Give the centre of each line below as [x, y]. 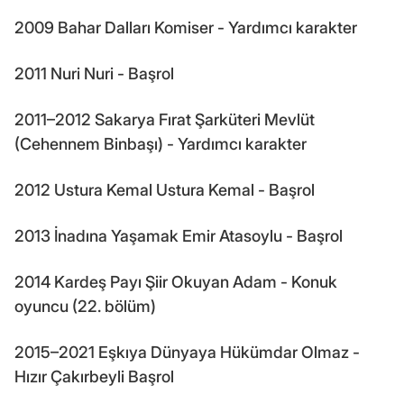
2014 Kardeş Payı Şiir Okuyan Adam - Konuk [176, 281]
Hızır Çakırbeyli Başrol [94, 376]
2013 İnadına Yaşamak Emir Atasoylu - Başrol [179, 235]
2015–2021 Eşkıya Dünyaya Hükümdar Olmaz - [187, 352]
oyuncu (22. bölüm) [85, 306]
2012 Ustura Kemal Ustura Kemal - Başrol [165, 189]
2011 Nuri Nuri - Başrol [94, 73]
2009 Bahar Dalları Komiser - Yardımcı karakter [186, 27]
